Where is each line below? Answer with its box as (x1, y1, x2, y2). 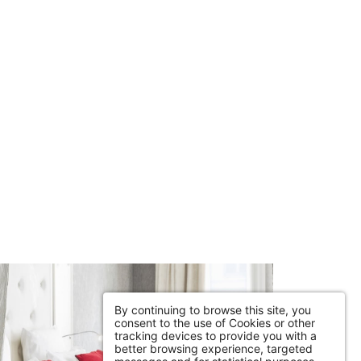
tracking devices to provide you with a (114, 328, 317, 342)
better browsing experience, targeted (114, 341, 313, 355)
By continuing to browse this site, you (114, 302, 311, 317)
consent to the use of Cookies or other (114, 315, 315, 330)
